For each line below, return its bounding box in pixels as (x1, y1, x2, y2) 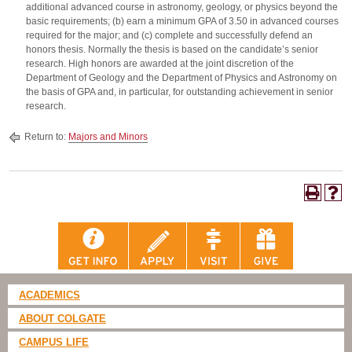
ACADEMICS (19, 289, 80, 302)
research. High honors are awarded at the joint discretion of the (26, 58, 294, 69)
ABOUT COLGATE (19, 313, 106, 325)
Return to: (22, 131, 68, 142)
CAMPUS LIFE (19, 336, 89, 349)
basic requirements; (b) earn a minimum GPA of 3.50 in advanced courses (26, 16, 339, 27)
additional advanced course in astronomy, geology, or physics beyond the (26, 2, 338, 13)
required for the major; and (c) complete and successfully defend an (26, 30, 313, 41)
